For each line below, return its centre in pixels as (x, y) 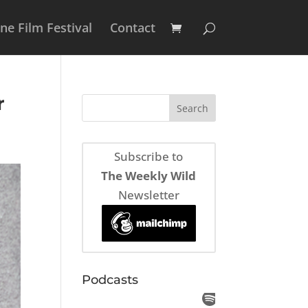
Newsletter (148, 195)
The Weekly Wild (149, 176)
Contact (132, 27)
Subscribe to (149, 157)
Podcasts (110, 279)
